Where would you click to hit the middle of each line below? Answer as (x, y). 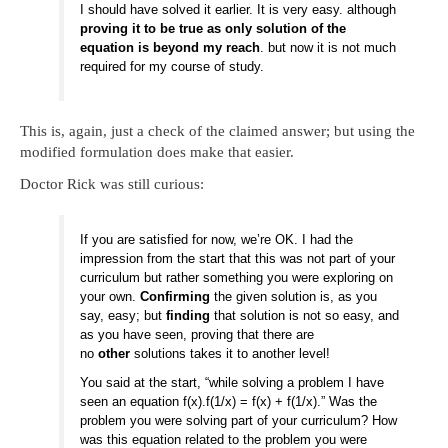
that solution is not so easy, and (305, 316)
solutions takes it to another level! (232, 354)
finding (188, 316)
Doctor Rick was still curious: (112, 184)
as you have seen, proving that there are (197, 335)
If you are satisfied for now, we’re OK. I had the (217, 240)
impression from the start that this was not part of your (238, 259)
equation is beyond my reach (170, 47)
